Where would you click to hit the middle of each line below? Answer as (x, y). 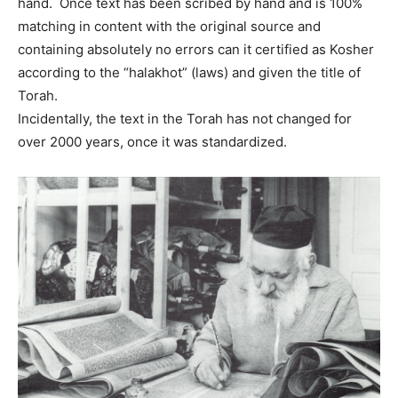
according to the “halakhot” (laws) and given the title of (189, 73)
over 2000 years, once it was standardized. (152, 142)
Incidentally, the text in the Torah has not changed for (185, 119)
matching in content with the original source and (169, 27)
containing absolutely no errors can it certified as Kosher (196, 50)
